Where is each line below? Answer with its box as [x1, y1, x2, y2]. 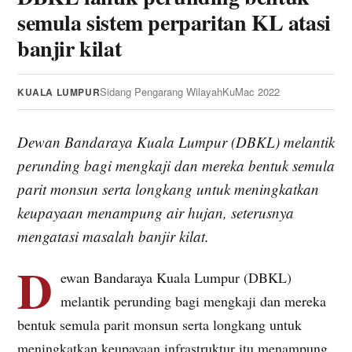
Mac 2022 [235, 83, 280, 99]
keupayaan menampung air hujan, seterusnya [17, 202, 294, 222]
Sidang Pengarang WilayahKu [100, 83, 236, 99]
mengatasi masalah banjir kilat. [17, 225, 209, 246]
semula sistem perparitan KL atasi [17, 5, 331, 38]
